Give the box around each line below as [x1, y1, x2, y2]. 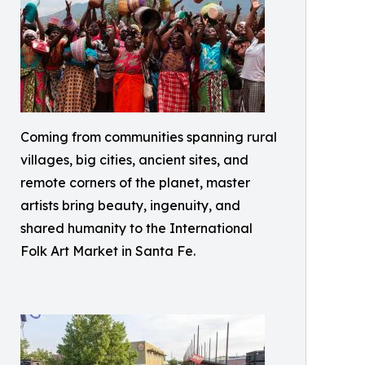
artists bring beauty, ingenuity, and [20, 197, 240, 214]
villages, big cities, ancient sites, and [20, 152, 248, 169]
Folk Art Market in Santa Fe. [20, 243, 196, 260]
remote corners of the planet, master [20, 174, 250, 191]
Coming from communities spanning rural [20, 129, 277, 146]
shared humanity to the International [20, 220, 253, 237]
